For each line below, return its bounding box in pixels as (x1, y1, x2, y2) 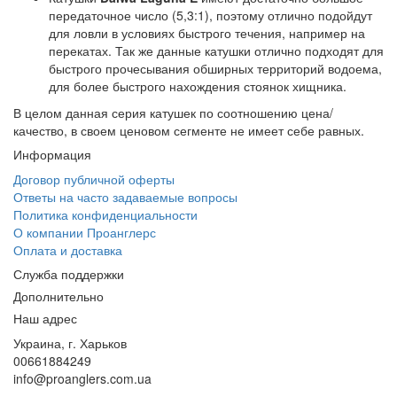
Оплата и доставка (13, 241, 122, 259)
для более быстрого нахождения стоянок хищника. (49, 77, 346, 95)
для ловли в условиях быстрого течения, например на (49, 24, 365, 42)
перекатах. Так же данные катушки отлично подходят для (49, 42, 384, 59)
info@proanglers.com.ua (13, 370, 152, 387)
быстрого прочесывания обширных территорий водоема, (49, 59, 382, 77)
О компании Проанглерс (13, 223, 156, 241)
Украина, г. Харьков (13, 334, 127, 352)
